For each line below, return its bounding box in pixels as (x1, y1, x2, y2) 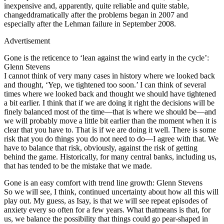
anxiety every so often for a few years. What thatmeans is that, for (4, 205, 210, 214)
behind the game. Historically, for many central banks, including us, (4, 152, 216, 161)
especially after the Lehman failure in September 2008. (4, 19, 176, 28)
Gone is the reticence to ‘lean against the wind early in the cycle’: (4, 53, 209, 62)
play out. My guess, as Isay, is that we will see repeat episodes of (4, 196, 207, 205)
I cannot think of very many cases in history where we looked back (4, 71, 215, 80)
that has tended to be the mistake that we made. (4, 161, 152, 170)
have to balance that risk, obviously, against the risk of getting (4, 143, 197, 152)
